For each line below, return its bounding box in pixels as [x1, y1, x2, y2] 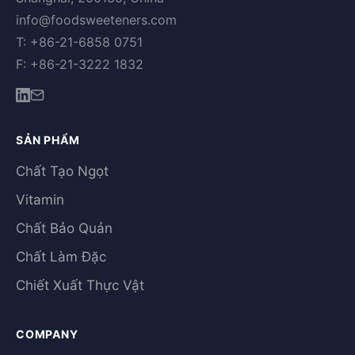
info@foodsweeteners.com [16, 12, 177, 28]
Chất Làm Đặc [16, 249, 106, 265]
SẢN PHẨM [16, 133, 80, 147]
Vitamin [16, 192, 64, 208]
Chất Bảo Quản [16, 220, 113, 236]
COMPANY [16, 327, 78, 341]
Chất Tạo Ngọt [16, 163, 109, 179]
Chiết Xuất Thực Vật [16, 277, 144, 293]
